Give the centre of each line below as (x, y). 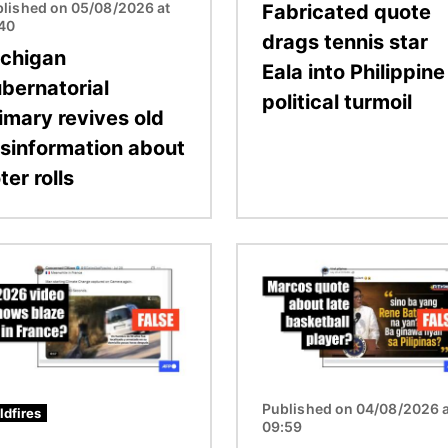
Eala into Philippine (353, 71)
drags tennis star (345, 41)
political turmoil (337, 101)
